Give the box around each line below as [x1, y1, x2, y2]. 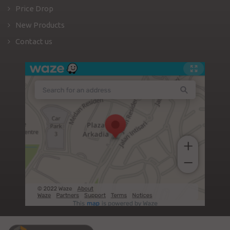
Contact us [15, 37, 52, 46]
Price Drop [15, 4, 53, 13]
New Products [15, 21, 65, 30]
